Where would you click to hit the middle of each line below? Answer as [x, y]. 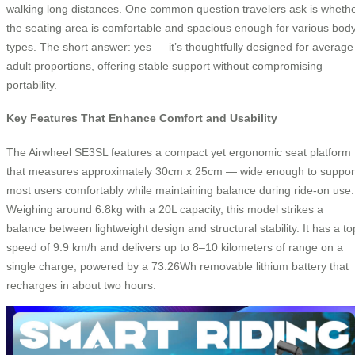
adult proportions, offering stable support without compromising [164, 65]
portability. [32, 84]
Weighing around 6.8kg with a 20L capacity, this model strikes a [165, 209]
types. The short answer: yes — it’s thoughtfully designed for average [180, 46]
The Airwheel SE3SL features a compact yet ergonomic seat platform [179, 152]
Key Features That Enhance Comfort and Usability [142, 118]
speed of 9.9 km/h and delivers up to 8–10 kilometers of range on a [175, 247]
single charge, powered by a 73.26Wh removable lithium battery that [177, 266]
